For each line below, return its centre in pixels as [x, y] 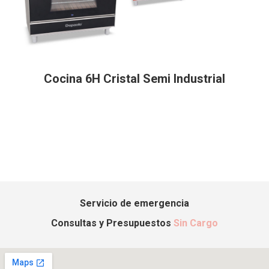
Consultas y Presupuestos [112, 223]
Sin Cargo [196, 223]
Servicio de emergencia [134, 203]
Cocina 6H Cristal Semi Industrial [134, 79]
